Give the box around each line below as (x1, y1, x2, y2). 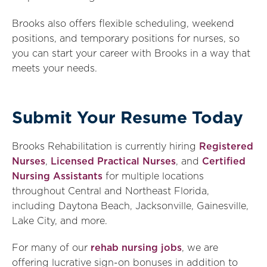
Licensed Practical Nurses (51, 157, 176, 166)
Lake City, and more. (12, 216, 107, 226)
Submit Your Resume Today (12, 110, 243, 127)
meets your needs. (12, 64, 97, 73)
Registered (199, 142, 253, 151)
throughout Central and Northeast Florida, (12, 187, 209, 196)
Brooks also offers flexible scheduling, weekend (12, 19, 234, 29)
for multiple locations (103, 172, 204, 181)
